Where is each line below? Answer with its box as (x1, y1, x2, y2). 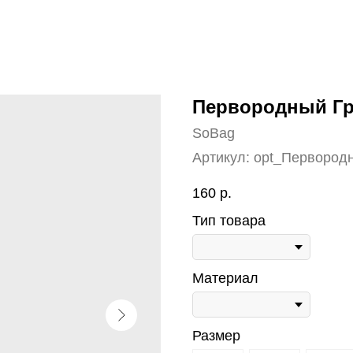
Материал (192, 270, 258, 287)
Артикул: (192, 150, 254, 165)
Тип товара (192, 213, 266, 229)
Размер (192, 328, 240, 344)
